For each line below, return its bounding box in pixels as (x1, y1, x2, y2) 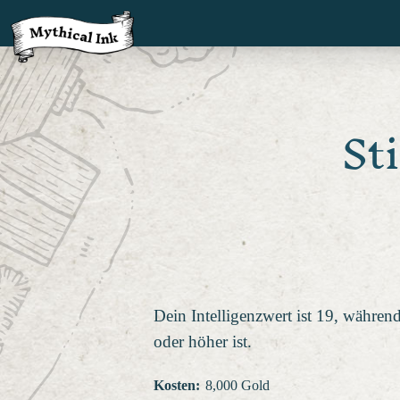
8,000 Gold (204, 377, 270, 394)
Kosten (154, 377, 196, 394)
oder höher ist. (154, 331, 252, 351)
